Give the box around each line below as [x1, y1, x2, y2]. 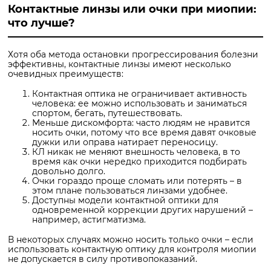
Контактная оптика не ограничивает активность [32, 88, 247, 99]
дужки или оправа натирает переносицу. [32, 136, 218, 148]
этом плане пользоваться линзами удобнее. [32, 184, 227, 196]
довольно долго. [32, 165, 105, 177]
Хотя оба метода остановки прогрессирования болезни [8, 48, 258, 60]
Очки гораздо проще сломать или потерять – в [32, 175, 242, 186]
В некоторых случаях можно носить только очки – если [8, 233, 253, 245]
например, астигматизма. [32, 214, 146, 225]
